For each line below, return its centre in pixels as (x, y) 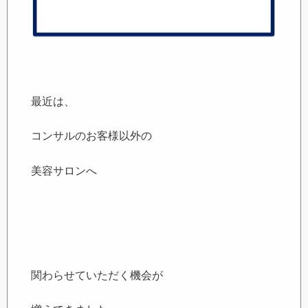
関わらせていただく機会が (97, 275)
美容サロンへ (64, 170)
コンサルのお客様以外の (92, 136)
